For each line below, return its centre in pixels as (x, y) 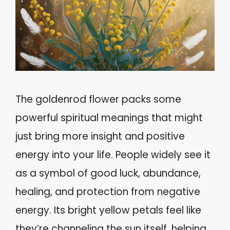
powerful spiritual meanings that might (109, 118)
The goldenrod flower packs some (98, 100)
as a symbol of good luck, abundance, (108, 174)
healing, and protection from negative (108, 192)
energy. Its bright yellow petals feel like (108, 210)
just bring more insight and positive (100, 137)
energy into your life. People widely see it (113, 155)
